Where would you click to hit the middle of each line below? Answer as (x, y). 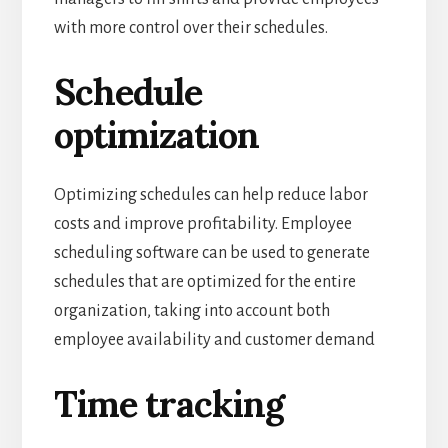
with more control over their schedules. (190, 27)
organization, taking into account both (191, 310)
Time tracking (168, 403)
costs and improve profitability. (167, 223)
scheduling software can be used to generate (211, 252)
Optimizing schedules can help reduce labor (210, 194)
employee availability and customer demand (214, 339)
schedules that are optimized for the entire (204, 281)
